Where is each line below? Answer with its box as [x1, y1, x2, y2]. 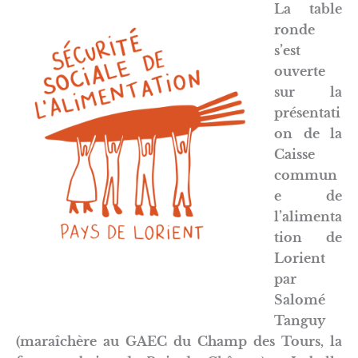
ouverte [274, 62, 325, 79]
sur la [274, 83, 342, 100]
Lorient [274, 249, 325, 266]
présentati [274, 104, 340, 121]
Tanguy [274, 312, 325, 328]
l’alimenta [274, 208, 342, 225]
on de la [274, 125, 342, 141]
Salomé [274, 291, 325, 308]
